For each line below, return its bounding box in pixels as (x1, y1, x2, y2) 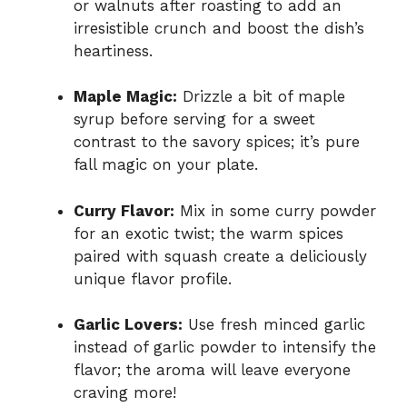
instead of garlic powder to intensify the (74, 338, 376, 357)
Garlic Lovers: (74, 315, 183, 334)
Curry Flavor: (74, 201, 174, 220)
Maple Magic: (74, 87, 177, 106)
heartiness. (74, 41, 153, 60)
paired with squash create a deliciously (74, 246, 367, 265)
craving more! (74, 383, 176, 402)
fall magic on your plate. (74, 155, 258, 174)
